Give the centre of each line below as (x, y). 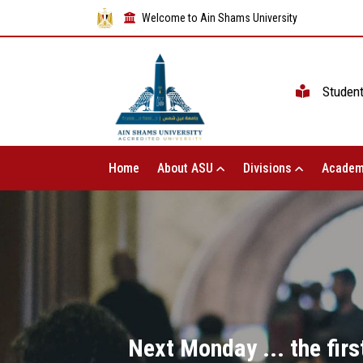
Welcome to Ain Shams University (220, 17)
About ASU (186, 169)
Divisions (269, 169)
